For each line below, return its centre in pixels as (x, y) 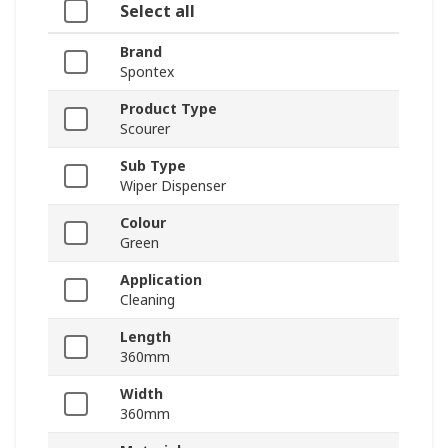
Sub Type (153, 166)
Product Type (168, 109)
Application (161, 280)
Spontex (147, 72)
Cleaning (147, 300)
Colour (143, 223)
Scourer (145, 129)
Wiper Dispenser (173, 186)
